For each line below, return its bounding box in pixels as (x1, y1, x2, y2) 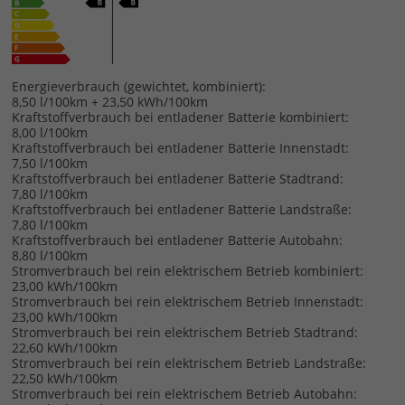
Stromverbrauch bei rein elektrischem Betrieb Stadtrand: (11, 323, 358, 341)
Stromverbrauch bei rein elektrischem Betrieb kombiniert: (11, 261, 363, 279)
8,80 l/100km (11, 246, 88, 264)
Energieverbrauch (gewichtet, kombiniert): (11, 77, 266, 95)
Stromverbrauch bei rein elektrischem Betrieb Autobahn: (11, 384, 357, 402)
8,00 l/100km (11, 123, 88, 141)
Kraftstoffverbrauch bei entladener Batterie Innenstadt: (11, 138, 349, 156)
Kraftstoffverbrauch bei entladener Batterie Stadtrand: (11, 169, 344, 187)
